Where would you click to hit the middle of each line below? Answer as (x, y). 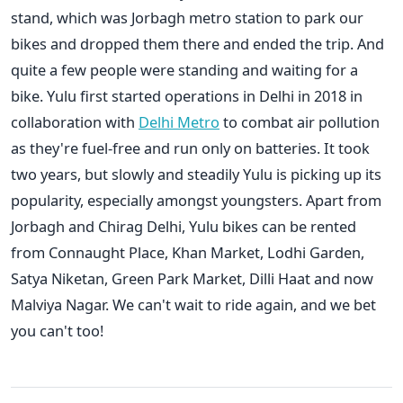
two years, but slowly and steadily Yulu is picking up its (196, 174)
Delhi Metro (179, 121)
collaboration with (75, 121)
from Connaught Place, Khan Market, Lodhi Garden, (188, 252)
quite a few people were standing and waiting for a (184, 69)
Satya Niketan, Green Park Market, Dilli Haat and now (192, 278)
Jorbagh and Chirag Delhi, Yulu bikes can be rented (184, 226)
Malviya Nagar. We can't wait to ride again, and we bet (193, 304)
